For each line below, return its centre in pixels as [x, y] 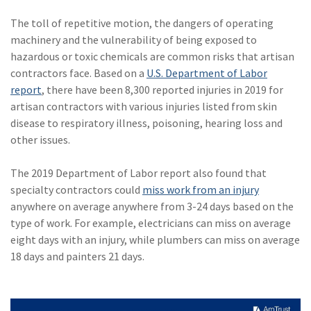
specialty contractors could [76, 189]
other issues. [40, 139]
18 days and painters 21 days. [77, 256]
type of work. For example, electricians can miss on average [151, 222]
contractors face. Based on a [78, 73]
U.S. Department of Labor [207, 73]
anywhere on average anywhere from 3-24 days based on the [152, 206]
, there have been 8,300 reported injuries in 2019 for [162, 89]
